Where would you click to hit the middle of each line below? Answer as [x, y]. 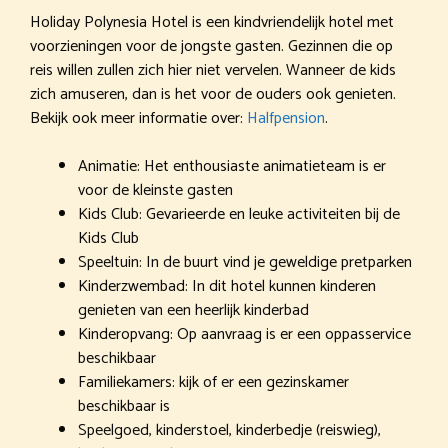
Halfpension [286, 118]
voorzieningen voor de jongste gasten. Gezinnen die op [211, 46]
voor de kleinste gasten [155, 190]
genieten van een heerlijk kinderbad [193, 310]
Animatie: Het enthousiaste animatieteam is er [232, 166]
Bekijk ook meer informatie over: [138, 118]
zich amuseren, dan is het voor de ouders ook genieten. [213, 94]
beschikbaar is [124, 406]
